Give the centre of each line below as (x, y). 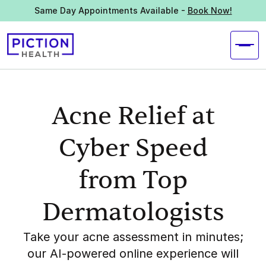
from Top (133, 180)
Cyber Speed (133, 148)
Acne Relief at (133, 116)
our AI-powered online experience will (133, 254)
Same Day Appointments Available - (111, 10)
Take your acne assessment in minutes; (133, 237)
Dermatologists (133, 213)
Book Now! (210, 10)
